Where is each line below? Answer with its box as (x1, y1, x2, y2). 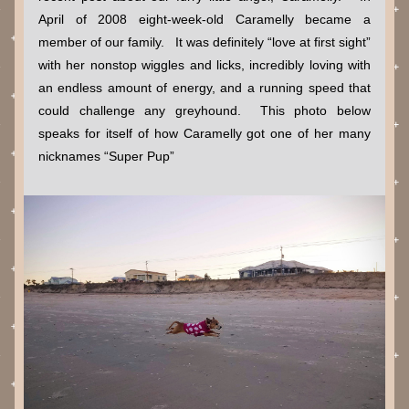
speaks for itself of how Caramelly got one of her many (38, 126, 371, 141)
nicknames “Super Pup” (38, 149, 178, 163)
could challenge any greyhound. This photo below (38, 103, 371, 118)
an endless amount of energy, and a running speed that (38, 80, 371, 95)
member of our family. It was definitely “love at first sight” (38, 35, 371, 49)
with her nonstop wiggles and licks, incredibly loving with (38, 58, 371, 72)
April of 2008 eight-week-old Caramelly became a (38, 12, 371, 26)
